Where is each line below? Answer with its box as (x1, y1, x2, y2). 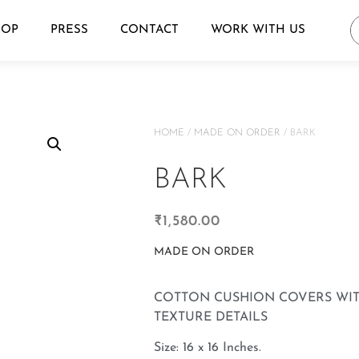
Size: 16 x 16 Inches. (154, 341, 261, 355)
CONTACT (120, 24, 179, 36)
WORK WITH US (211, 24, 305, 36)
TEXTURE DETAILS (154, 310, 268, 324)
